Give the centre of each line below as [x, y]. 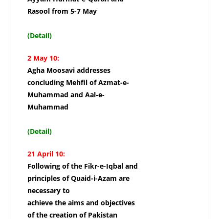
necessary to [48, 191]
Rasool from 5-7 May [64, 11]
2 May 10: [43, 58]
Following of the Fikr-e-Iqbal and [82, 166]
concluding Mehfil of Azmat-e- [78, 83]
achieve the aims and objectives [81, 203]
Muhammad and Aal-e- [66, 95]
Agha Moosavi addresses [69, 70]
